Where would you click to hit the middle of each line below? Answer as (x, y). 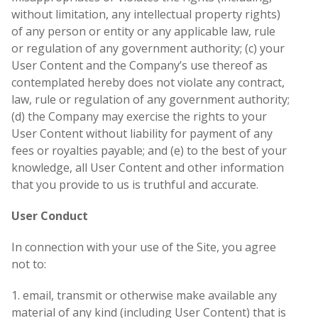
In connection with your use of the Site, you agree (144, 247)
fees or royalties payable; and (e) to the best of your (149, 151)
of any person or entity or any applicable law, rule (143, 32)
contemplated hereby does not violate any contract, (148, 83)
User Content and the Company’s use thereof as (139, 66)
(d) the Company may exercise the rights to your (139, 117)
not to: (29, 264)
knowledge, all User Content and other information (148, 168)
